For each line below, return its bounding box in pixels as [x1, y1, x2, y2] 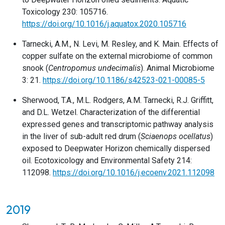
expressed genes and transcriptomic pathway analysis [22, 120, 213, 129]
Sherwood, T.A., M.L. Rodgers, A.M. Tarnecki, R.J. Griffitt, [22, 95, 213, 105]
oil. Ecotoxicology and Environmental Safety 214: [22, 156, 192, 165]
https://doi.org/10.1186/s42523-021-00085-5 [43, 75, 205, 85]
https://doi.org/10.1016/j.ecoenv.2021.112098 [53, 168, 214, 177]
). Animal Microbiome [141, 63, 214, 73]
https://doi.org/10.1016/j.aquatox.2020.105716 [22, 19, 186, 29]
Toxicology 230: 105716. [22, 7, 108, 17]
